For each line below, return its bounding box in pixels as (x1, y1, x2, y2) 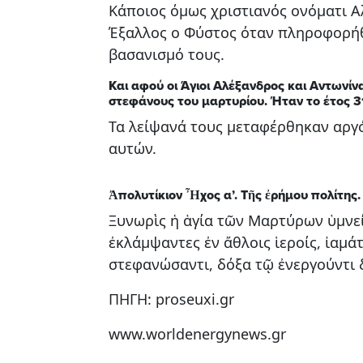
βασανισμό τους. (109, 44, 224, 64)
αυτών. (109, 138, 156, 158)
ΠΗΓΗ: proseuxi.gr (109, 288, 234, 309)
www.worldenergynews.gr (109, 323, 286, 344)
